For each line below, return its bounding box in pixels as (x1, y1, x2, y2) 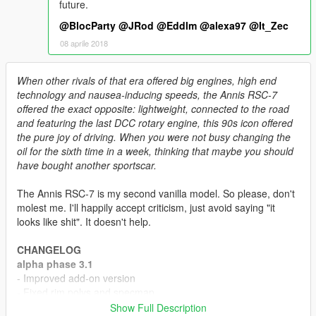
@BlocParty (59, 18, 116, 33)
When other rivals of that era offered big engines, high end (17, 73, 276, 88)
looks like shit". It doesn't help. (17, 214, 151, 229)
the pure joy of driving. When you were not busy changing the (17, 130, 291, 145)
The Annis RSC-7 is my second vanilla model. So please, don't (17, 186, 295, 201)
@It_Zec (249, 18, 288, 33)
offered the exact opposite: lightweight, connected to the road (17, 102, 289, 116)
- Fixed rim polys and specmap (17, 285, 154, 300)
